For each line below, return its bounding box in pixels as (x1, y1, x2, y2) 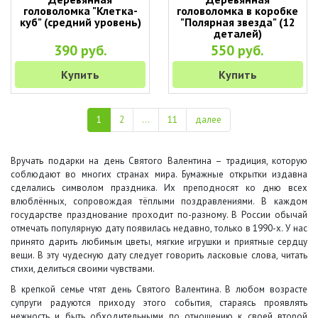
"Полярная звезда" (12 (180, 15, 295, 29)
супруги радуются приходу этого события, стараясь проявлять (11, 297, 307, 309)
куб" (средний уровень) (19, 15, 141, 29)
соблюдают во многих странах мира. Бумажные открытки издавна (11, 168, 307, 180)
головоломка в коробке (177, 4, 299, 18)
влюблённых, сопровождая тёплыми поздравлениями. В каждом (11, 195, 307, 207)
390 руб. (53, 41, 107, 60)
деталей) (213, 26, 262, 40)
